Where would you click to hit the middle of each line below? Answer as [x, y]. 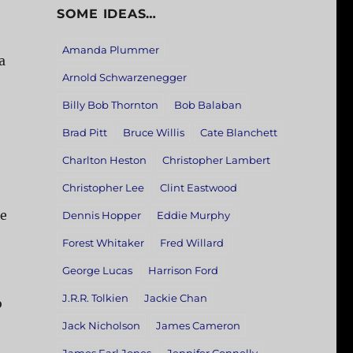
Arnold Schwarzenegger [124, 78]
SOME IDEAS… [107, 14]
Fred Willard [191, 243]
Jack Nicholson [101, 326]
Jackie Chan [175, 298]
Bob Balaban [208, 105]
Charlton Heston [104, 160]
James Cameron [198, 326]
